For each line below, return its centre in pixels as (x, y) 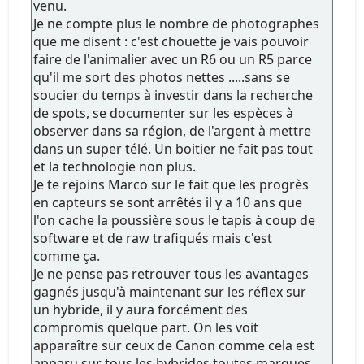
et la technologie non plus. (115, 166)
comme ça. (67, 256)
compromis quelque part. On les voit (146, 327)
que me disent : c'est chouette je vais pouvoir (171, 41)
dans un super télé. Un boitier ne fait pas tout (173, 148)
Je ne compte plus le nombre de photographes (177, 23)
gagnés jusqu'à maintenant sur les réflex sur (170, 291)
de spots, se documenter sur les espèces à (164, 113)
